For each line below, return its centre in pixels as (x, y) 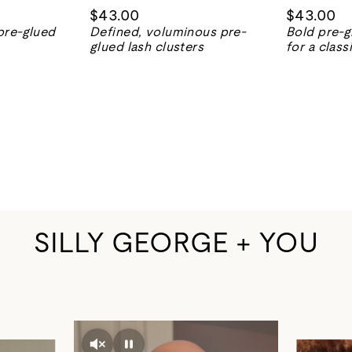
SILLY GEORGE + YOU (176, 243)
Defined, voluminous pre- (168, 32)
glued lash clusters (147, 47)
